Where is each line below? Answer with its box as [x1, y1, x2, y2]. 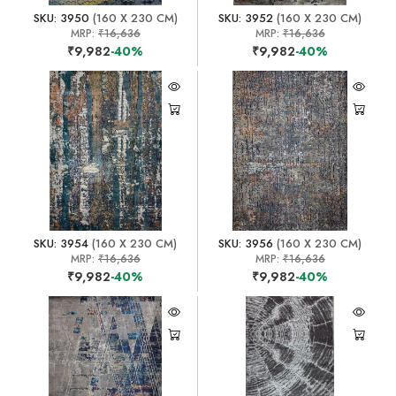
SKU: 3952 [218, 9, 274, 27]
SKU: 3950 [33, 9, 89, 27]
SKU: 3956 [218, 234, 274, 252]
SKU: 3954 [34, 234, 89, 252]
